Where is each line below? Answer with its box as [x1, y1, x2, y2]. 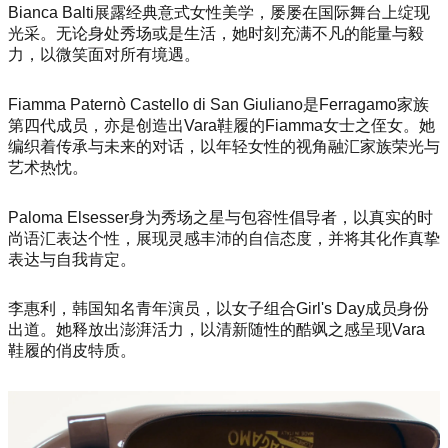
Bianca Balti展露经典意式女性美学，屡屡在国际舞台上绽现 [8, 4, 430, 22]
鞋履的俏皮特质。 [8, 342, 136, 360]
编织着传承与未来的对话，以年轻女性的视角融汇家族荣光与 [8, 137, 440, 155]
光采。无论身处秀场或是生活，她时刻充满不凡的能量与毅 [8, 25, 424, 43]
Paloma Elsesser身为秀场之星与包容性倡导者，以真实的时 [8, 208, 433, 226]
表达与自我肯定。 [8, 250, 136, 268]
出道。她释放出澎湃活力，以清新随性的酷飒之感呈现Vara [8, 321, 425, 339]
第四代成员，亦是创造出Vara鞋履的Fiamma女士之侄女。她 [8, 116, 435, 134]
